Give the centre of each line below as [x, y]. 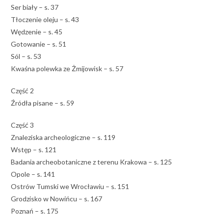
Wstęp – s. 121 [34, 149]
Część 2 [23, 90]
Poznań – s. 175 [35, 211]
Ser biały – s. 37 [35, 7]
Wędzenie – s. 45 [37, 31]
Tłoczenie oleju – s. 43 [45, 19]
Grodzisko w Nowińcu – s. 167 [57, 198]
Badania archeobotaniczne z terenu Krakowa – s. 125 [92, 162]
